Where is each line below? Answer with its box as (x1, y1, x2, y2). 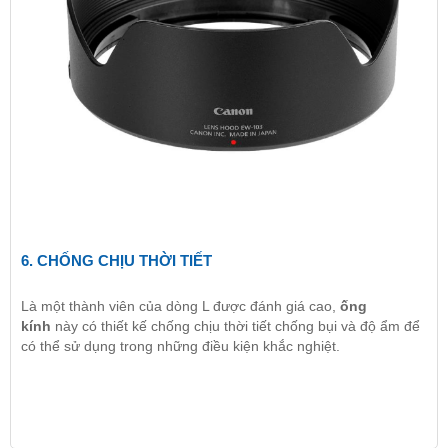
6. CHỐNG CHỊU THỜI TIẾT (21, 251, 212, 269)
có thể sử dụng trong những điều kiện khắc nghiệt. (21, 337, 340, 354)
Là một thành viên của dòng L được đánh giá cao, (21, 297, 340, 314)
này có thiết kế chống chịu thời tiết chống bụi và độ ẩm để (51, 317, 420, 334)
